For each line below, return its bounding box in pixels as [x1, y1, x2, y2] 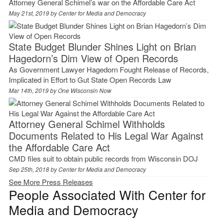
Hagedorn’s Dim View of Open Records [8, 51, 178, 65]
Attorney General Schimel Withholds [8, 116, 165, 131]
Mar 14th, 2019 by [8, 86, 58, 94]
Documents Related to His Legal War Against [8, 128, 203, 143]
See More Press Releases [8, 176, 93, 187]
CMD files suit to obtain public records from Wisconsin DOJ [8, 153, 198, 163]
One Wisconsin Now [57, 86, 111, 94]
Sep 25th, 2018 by [8, 164, 58, 173]
